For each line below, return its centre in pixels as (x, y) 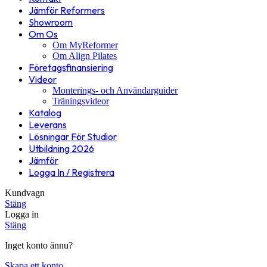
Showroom (51, 22)
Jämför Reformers (67, 10)
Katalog (45, 113)
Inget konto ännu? (39, 246)
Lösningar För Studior (73, 137)
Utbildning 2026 (61, 149)
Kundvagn (25, 193)
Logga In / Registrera (72, 173)
